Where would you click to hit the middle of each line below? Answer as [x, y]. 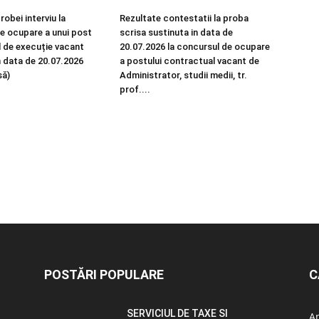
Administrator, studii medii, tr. [183, 75]
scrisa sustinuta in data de [176, 32]
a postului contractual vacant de [189, 61]
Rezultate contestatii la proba [184, 18]
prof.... [135, 89]
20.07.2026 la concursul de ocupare [195, 47]
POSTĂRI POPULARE [104, 274]
